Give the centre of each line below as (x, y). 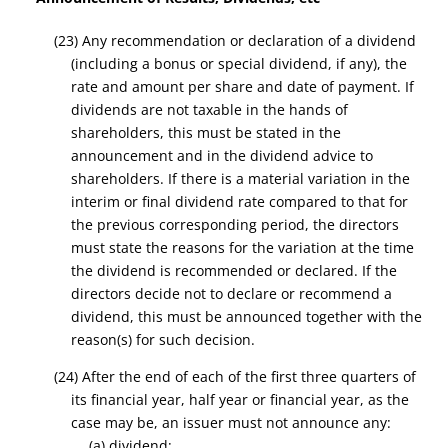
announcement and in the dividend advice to (222, 155)
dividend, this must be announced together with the (247, 316)
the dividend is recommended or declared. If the (234, 270)
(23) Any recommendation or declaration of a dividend (234, 40)
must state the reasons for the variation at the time (243, 247)
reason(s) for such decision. (163, 339)
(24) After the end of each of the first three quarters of (234, 376)
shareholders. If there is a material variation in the (241, 178)
